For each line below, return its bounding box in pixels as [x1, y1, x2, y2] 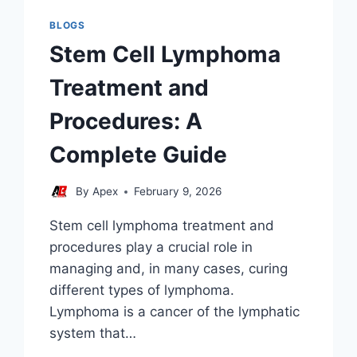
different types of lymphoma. [49, 282, 235, 299]
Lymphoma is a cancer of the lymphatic [49, 304, 300, 320]
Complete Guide [49, 140, 228, 168]
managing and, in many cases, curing [49, 261, 288, 277]
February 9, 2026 [133, 185, 222, 198]
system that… [49, 325, 137, 342]
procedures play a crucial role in [49, 239, 253, 256]
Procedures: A [49, 107, 203, 135]
